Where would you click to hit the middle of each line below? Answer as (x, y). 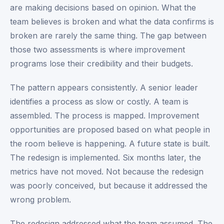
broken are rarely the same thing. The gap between (108, 35)
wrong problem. (40, 199)
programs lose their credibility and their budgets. (101, 63)
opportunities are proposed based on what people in (110, 129)
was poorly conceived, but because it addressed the (109, 185)
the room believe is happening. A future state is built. (110, 143)
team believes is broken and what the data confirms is (112, 21)
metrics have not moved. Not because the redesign (107, 171)
